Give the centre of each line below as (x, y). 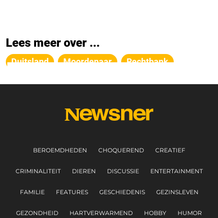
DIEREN (84, 171)
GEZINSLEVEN (177, 192)
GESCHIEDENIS (122, 192)
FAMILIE (32, 192)
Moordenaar (88, 62)
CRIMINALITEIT (38, 171)
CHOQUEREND (121, 150)
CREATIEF (170, 150)
